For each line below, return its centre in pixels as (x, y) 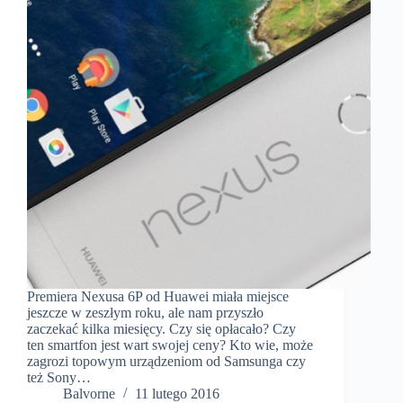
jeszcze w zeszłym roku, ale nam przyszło (145, 313)
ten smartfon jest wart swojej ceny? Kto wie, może (170, 345)
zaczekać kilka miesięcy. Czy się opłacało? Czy (161, 329)
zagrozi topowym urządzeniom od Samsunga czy (166, 362)
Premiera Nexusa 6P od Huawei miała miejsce (158, 297)
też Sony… (59, 378)
